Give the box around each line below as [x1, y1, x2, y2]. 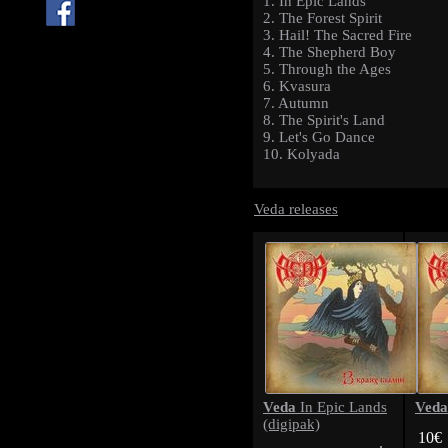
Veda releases [254, 201, 338, 217]
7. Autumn [263, 95, 329, 112]
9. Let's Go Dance [263, 129, 375, 146]
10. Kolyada [263, 146, 340, 163]
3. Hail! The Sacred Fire [263, 27, 412, 44]
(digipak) [263, 416, 320, 432]
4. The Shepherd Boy [263, 44, 396, 61]
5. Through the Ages [263, 61, 391, 78]
